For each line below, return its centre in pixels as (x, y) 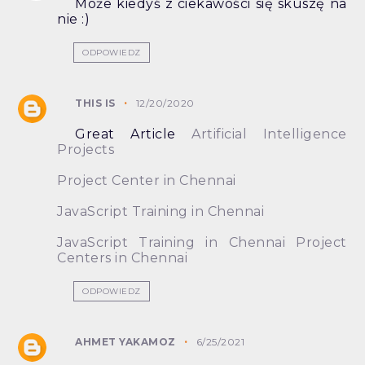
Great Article (134, 134)
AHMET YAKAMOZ (125, 342)
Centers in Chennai (123, 258)
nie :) (74, 20)
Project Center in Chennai (147, 181)
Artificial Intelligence (269, 134)
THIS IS (95, 103)
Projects (86, 150)
